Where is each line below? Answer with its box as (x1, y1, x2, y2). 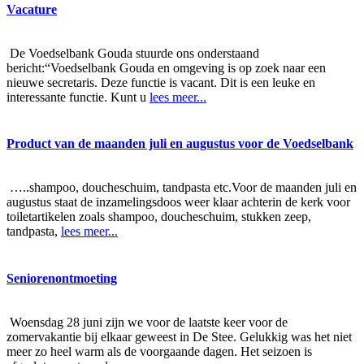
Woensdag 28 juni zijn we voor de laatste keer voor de (6, 314, 288, 329)
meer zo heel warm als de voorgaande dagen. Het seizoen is (6, 344, 312, 358)
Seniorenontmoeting (6, 271, 117, 285)
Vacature (6, 2, 57, 17)
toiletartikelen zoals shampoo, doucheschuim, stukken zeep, (6, 210, 311, 224)
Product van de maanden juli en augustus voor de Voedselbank (6, 136, 353, 151)
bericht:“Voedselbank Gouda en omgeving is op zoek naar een (6, 61, 326, 76)
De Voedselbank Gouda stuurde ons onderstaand (6, 46, 259, 61)
